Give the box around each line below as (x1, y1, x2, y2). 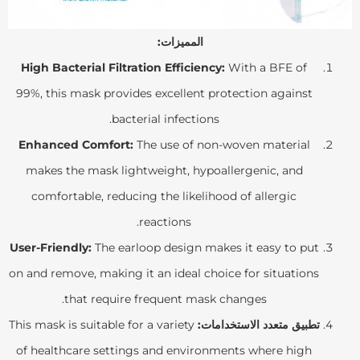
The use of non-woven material (133, 137, 310, 152)
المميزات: (157, 34, 203, 49)
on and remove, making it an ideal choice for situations (9, 265, 319, 280)
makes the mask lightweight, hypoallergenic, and (25, 162, 303, 178)
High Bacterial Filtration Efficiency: (21, 59, 225, 75)
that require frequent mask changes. (63, 291, 267, 306)
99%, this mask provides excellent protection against (15, 85, 313, 100)
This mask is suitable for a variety (8, 317, 194, 332)
